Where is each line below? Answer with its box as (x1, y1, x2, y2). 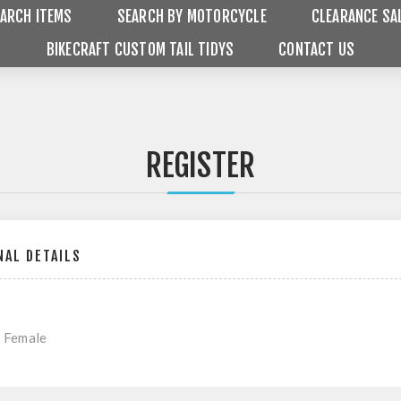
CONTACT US (278, 40, 355, 59)
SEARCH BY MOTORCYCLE (116, 7, 267, 26)
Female (4, 329, 47, 346)
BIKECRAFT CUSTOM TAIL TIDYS (46, 40, 235, 59)
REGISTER (145, 146, 256, 185)
